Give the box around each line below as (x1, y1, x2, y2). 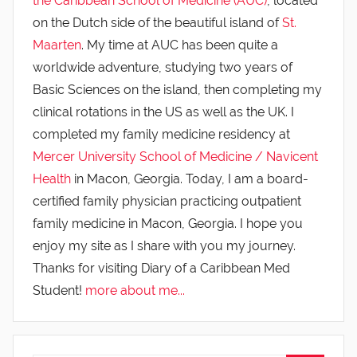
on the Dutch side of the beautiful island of (33, 14, 282, 30)
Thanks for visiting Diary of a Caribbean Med (33, 260, 290, 276)
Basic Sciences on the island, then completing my (33, 81, 322, 97)
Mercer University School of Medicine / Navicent (33, 148, 318, 164)
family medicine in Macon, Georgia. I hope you (33, 215, 303, 231)
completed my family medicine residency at (33, 126, 290, 142)
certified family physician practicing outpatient (33, 193, 301, 209)
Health (33, 171, 71, 186)
